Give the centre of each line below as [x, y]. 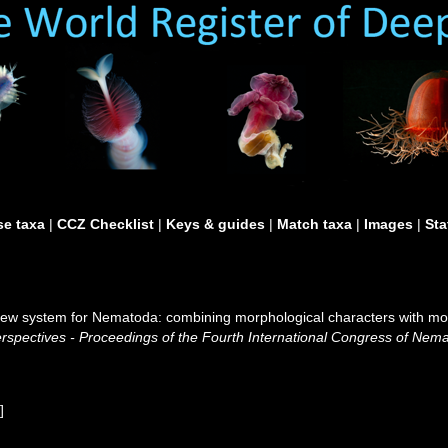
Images [388, 224]
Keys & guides [215, 224]
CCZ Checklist [105, 224]
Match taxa [314, 224]
